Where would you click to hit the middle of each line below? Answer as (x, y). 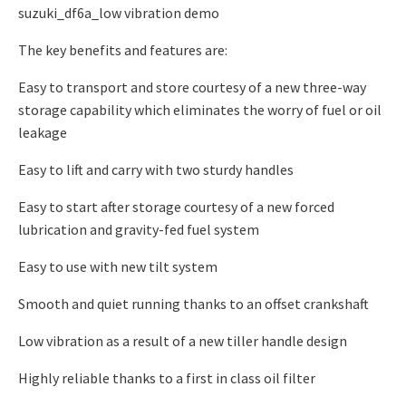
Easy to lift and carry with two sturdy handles (156, 170)
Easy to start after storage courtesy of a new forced (176, 207)
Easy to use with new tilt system (118, 267)
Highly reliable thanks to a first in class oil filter (167, 378)
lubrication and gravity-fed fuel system (139, 230)
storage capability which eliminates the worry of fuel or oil (200, 110)
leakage (43, 133)
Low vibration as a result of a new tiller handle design (183, 341)
